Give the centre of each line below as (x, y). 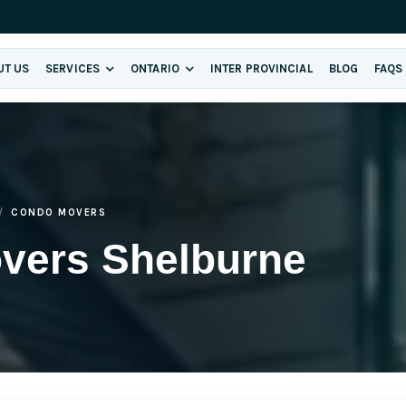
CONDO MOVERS (58, 212)
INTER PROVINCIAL (261, 68)
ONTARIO (156, 68)
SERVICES (74, 68)
